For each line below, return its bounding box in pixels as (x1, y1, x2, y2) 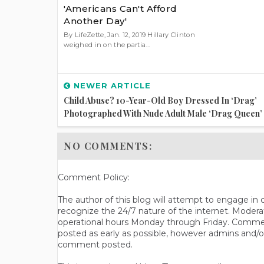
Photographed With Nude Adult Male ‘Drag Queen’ (64, 108, 262, 120)
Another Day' (64, 15, 127, 27)
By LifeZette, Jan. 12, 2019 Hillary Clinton (64, 30, 195, 39)
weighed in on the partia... (64, 40, 150, 49)
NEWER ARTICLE (71, 81, 151, 91)
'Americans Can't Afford (64, 2, 177, 14)
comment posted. (58, 239, 133, 250)
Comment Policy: (58, 172, 130, 183)
